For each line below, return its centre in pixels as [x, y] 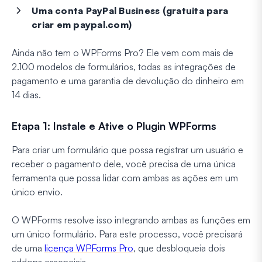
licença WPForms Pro [89, 248]
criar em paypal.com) [82, 24]
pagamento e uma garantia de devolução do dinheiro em [128, 80]
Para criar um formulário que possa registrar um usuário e [127, 149]
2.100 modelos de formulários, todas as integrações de [124, 66]
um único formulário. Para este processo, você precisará [127, 234]
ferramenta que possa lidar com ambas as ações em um [125, 177]
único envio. [37, 192]
